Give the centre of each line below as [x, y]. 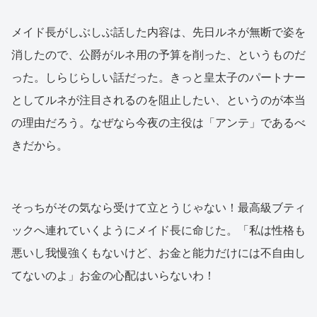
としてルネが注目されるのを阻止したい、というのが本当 [158, 100]
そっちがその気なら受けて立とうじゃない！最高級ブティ [158, 208]
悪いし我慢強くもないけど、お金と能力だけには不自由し [158, 253]
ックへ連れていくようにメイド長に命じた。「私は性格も [158, 231]
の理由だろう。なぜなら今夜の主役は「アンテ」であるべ [158, 123]
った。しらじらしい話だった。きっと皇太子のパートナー [158, 78]
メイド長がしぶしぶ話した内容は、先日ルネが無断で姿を [158, 33]
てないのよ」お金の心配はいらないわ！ [113, 276]
